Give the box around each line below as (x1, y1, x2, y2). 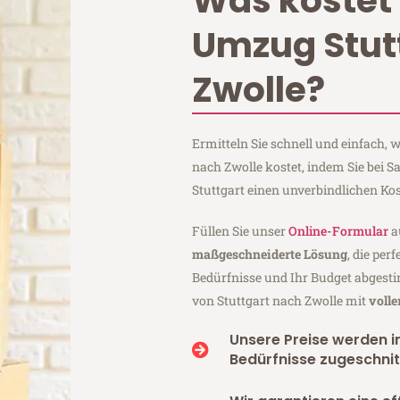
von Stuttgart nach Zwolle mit (192, 291, 370, 309)
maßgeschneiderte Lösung (192, 245, 348, 262)
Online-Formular (288, 221, 389, 239)
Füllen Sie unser (192, 221, 289, 239)
